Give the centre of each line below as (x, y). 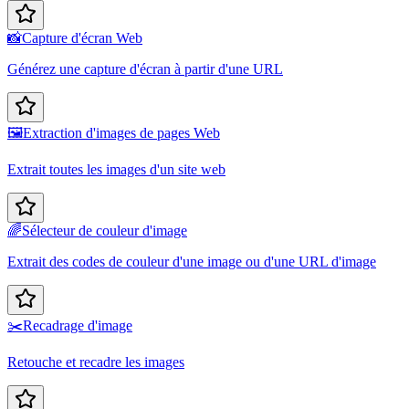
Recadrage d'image (78, 326)
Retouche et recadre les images (96, 362)
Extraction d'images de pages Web (121, 133)
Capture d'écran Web (82, 38)
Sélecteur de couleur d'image (105, 231)
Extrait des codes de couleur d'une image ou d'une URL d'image (192, 262)
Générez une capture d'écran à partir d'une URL (145, 69)
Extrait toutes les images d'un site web (116, 170)
